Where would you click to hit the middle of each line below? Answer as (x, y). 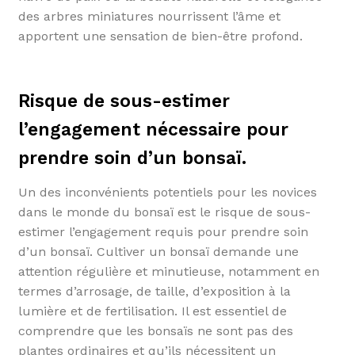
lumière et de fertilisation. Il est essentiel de (152, 311)
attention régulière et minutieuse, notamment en (168, 271)
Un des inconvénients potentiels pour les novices (167, 192)
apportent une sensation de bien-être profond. (160, 36)
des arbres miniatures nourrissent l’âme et (149, 16)
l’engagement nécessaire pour (153, 129)
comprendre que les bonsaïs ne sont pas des (155, 330)
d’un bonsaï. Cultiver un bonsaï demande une (158, 251)
